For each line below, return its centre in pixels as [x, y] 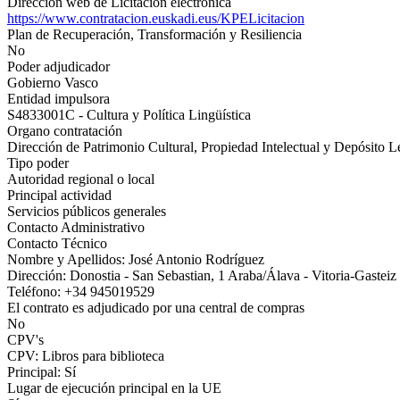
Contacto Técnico [57, 243]
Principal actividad [59, 195]
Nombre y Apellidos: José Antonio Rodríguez [136, 259]
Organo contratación [65, 131]
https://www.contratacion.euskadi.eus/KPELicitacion [156, 18]
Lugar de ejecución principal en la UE [114, 388]
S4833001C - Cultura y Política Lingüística [129, 115]
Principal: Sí [42, 372]
